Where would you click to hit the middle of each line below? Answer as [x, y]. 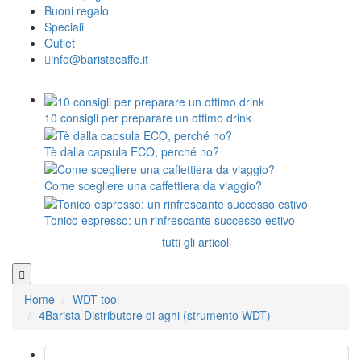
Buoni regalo [77, 11]
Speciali [64, 27]
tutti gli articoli [197, 241]
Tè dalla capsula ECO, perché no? [132, 151]
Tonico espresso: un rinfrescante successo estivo [170, 220]
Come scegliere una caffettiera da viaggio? [153, 186]
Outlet [60, 43]
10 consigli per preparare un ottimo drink [148, 117]
